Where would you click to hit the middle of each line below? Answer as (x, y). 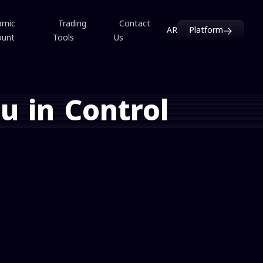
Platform (206, 30)
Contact (135, 24)
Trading (73, 24)
